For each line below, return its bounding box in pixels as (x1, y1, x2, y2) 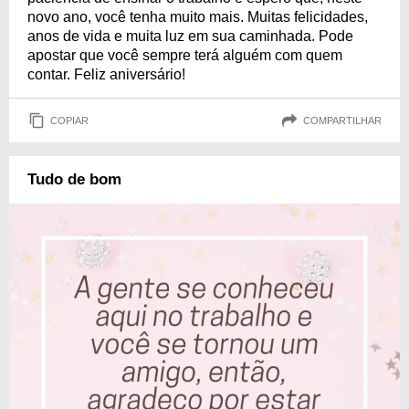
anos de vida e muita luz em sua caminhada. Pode (27, 28, 353, 44)
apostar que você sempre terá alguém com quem (27, 47, 342, 63)
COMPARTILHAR (303, 114, 382, 126)
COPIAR (50, 114, 89, 126)
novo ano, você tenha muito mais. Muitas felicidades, (27, 9, 368, 25)
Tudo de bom (27, 171, 121, 188)
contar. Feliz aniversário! (27, 67, 185, 82)
